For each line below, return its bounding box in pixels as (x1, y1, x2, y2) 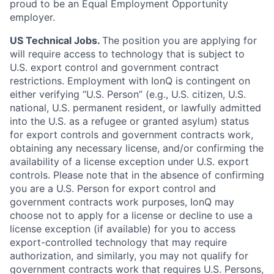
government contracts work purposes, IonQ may (10, 196, 234, 208)
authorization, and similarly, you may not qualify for (10, 250, 248, 262)
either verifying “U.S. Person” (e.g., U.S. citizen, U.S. (10, 88, 246, 100)
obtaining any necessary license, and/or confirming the (10, 142, 264, 154)
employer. (10, 11, 55, 23)
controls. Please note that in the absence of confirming (10, 169, 264, 181)
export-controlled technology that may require (10, 236, 227, 248)
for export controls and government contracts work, (10, 128, 253, 141)
